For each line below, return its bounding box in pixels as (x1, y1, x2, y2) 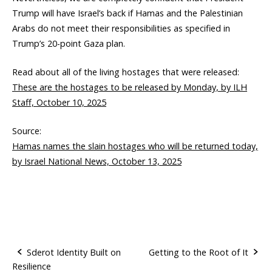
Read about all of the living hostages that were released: (12, 66, 239, 78)
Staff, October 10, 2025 (12, 97, 106, 109)
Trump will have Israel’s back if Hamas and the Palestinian (12, 7, 243, 19)
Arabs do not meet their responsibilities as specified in (12, 22, 230, 35)
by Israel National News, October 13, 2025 (12, 155, 182, 167)
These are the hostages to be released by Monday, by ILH (12, 81, 247, 93)
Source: (12, 124, 41, 137)
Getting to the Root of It (149, 246, 248, 259)
